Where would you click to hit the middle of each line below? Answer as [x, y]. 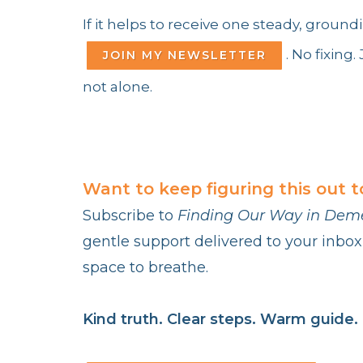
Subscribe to [130, 215]
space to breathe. [145, 267]
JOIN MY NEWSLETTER [184, 56]
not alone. [117, 86]
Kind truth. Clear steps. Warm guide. [220, 319]
